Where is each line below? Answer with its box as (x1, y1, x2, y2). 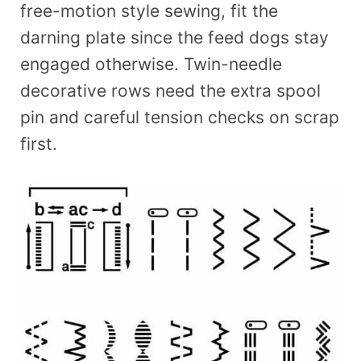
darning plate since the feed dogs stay (20, 27, 329, 48)
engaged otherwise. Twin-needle (20, 53, 282, 74)
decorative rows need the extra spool (20, 80, 321, 101)
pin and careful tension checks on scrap (20, 106, 339, 127)
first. (20, 133, 57, 154)
